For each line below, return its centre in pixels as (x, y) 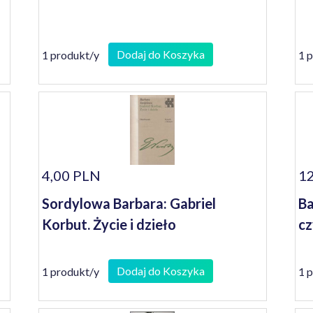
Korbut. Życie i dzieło (109, 224)
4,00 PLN (72, 175)
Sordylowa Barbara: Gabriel (129, 203)
